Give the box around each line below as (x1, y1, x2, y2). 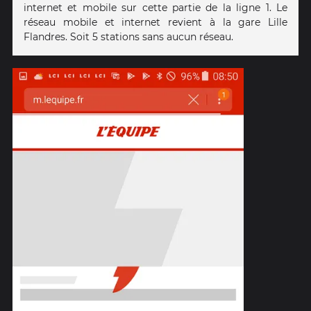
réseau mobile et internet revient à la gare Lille (24, 16, 287, 29)
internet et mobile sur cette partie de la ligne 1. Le (24, 1, 287, 15)
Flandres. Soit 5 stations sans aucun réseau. (24, 31, 233, 44)
